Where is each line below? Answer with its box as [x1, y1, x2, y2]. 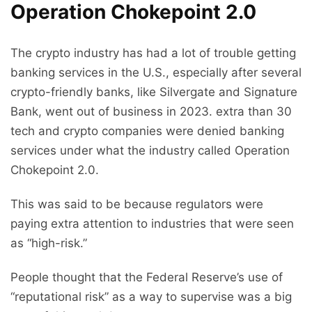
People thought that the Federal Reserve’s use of [10, 270, 283, 285]
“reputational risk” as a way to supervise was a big [10, 290, 292, 304]
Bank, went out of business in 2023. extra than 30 [10, 104, 292, 119]
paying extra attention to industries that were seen [10, 217, 294, 231]
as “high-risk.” [10, 236, 87, 251]
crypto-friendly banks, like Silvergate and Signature [10, 85, 297, 100]
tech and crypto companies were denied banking [10, 124, 284, 139]
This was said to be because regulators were [10, 197, 263, 212]
